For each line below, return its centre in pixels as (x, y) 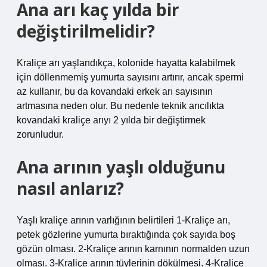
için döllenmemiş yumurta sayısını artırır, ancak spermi (130, 77)
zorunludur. (40, 134)
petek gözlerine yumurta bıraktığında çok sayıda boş (126, 235)
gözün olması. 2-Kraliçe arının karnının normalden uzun (133, 249)
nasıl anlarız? (70, 188)
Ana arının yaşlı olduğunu (121, 167)
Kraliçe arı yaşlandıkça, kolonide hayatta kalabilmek (126, 63)
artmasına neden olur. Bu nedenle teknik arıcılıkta (120, 106)
